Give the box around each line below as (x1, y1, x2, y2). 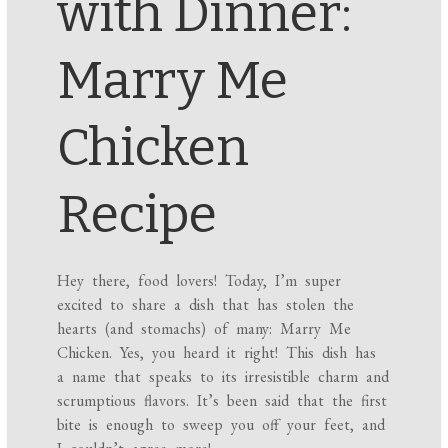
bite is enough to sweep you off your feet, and (57, 414, 386, 436)
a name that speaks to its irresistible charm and (57, 366, 390, 388)
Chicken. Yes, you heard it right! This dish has (57, 342, 377, 364)
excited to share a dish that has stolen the (57, 294, 355, 316)
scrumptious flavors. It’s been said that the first (57, 390, 388, 412)
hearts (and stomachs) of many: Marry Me (57, 318, 352, 340)
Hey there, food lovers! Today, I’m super (57, 270, 342, 292)
